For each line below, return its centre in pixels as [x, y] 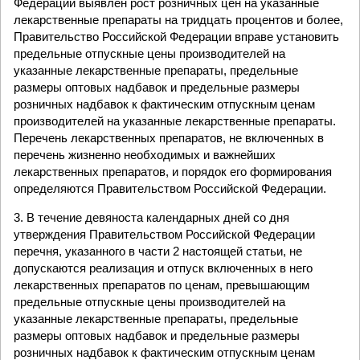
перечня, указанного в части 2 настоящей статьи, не [158, 251]
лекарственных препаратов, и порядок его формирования [173, 172]
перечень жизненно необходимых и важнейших [145, 155]
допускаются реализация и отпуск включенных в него [163, 268]
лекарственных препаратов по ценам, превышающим [162, 285]
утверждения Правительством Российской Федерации [164, 234]
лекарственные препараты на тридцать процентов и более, [178, 20]
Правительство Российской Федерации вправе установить [176, 37]
